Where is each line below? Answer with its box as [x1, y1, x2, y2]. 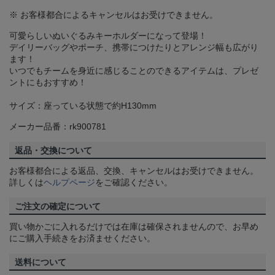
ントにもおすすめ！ [9, 77, 87, 88]
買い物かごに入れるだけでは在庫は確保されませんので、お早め [9, 222, 258, 232]
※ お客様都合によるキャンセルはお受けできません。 [9, 10, 218, 20]
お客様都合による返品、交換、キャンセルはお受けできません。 [9, 166, 258, 176]
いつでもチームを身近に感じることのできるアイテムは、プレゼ [9, 66, 258, 76]
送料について [15, 257, 66, 268]
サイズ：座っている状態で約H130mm [9, 101, 157, 111]
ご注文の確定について [15, 201, 101, 212]
